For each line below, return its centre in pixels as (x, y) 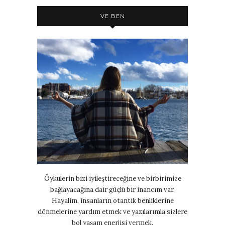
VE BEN (113, 16)
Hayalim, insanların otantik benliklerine (113, 200)
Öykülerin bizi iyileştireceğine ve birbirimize (113, 178)
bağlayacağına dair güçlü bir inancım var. (113, 189)
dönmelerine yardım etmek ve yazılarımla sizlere (113, 211)
